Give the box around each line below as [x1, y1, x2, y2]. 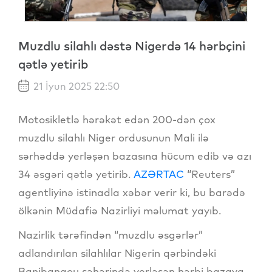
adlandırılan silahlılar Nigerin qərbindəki [18, 246, 216, 259]
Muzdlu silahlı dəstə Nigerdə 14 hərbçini [18, 38, 245, 54]
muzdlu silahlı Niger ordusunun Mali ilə [18, 131, 209, 144]
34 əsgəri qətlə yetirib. [18, 167, 134, 180]
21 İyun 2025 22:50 [31, 80, 120, 92]
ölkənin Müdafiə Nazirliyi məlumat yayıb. [18, 203, 221, 217]
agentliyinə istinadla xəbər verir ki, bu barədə [18, 185, 245, 199]
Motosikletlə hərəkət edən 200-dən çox [18, 112, 216, 126]
